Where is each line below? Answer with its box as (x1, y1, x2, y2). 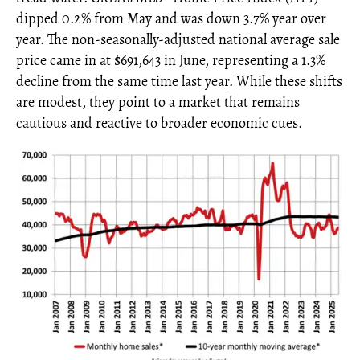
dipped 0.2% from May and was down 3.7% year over (16, 9, 326, 28)
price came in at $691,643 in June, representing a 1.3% (16, 51, 325, 70)
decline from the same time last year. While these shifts (16, 72, 342, 91)
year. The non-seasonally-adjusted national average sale (16, 30, 340, 49)
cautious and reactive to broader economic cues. (16, 113, 302, 133)
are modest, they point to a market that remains (16, 92, 300, 112)
